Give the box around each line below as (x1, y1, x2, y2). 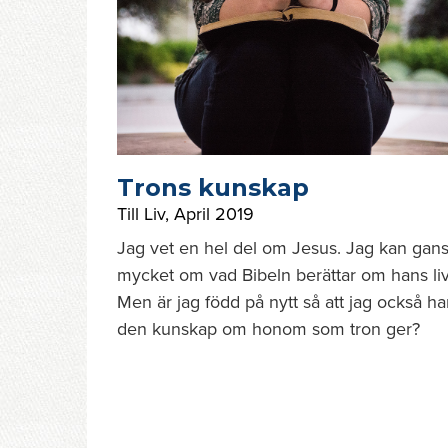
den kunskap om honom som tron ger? (117, 318, 420, 340)
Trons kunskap (117, 173, 309, 202)
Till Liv (117, 203, 165, 225)
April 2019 (174, 203, 254, 225)
